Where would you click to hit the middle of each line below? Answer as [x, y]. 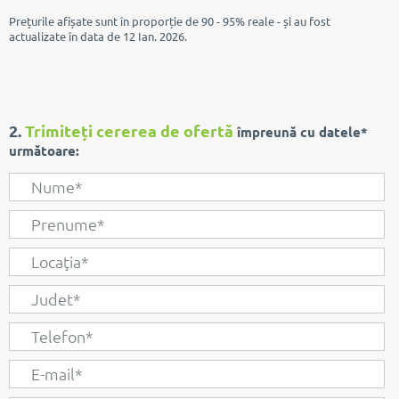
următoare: [44, 151]
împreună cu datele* [302, 132]
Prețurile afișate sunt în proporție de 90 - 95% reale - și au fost [170, 21]
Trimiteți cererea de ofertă [131, 130]
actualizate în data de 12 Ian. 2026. [98, 36]
